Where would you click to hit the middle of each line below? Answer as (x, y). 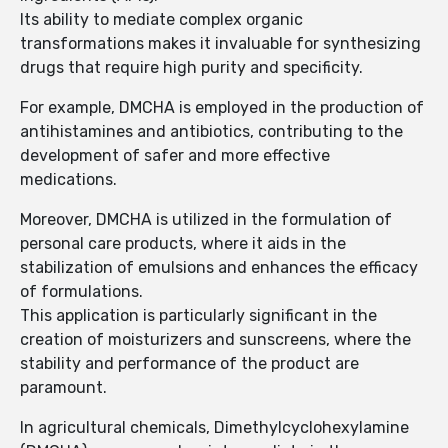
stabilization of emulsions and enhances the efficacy (219, 268)
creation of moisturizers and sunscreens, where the (215, 340)
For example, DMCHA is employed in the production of (222, 108)
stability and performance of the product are (189, 364)
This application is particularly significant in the (198, 316)
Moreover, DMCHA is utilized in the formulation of (206, 220)
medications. (68, 180)
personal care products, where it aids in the (183, 244)
